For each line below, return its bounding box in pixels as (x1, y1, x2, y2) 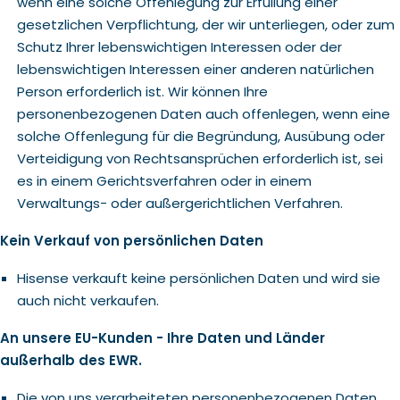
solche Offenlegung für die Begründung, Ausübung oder (16, 127, 385, 146)
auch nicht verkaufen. (16, 291, 159, 310)
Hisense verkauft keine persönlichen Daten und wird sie (16, 269, 380, 287)
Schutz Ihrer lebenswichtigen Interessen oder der (16, 37, 342, 56)
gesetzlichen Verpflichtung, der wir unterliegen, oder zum (16, 15, 395, 34)
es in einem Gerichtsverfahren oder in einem (16, 171, 312, 190)
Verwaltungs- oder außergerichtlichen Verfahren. (16, 194, 343, 212)
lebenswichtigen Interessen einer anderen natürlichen (16, 60, 374, 79)
